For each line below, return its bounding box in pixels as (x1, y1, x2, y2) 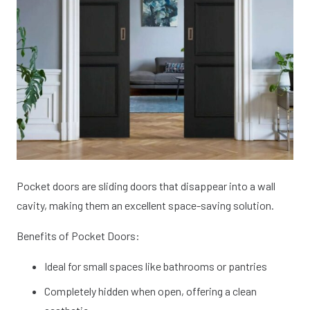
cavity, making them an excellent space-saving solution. (17, 199, 274, 212)
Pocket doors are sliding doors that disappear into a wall (17, 179, 275, 193)
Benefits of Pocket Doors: (17, 229, 140, 243)
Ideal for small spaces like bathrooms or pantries (44, 259, 267, 273)
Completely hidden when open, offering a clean (44, 284, 257, 298)
